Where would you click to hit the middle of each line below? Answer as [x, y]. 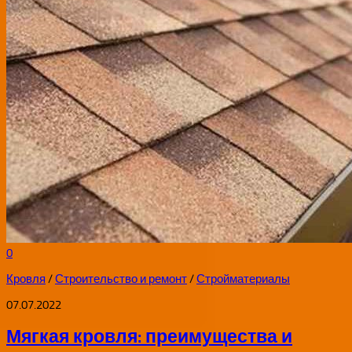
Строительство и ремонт [121, 279]
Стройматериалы [243, 279]
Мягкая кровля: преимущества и [149, 337]
